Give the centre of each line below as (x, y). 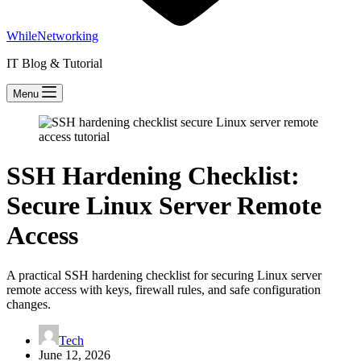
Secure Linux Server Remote (164, 206)
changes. (29, 304)
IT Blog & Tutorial (54, 63)
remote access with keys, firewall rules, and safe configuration (164, 289)
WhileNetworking (52, 36)
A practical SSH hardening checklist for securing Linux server (164, 275)
